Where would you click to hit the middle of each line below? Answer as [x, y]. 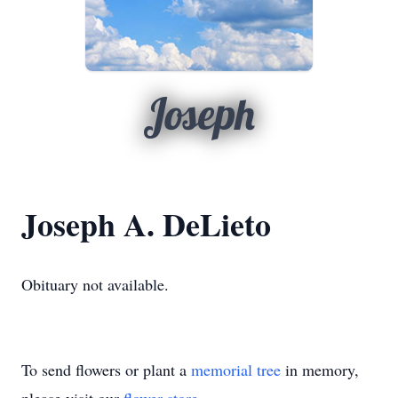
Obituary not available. [95, 284]
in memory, [320, 370]
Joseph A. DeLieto [146, 224]
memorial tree [236, 370]
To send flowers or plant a [106, 370]
